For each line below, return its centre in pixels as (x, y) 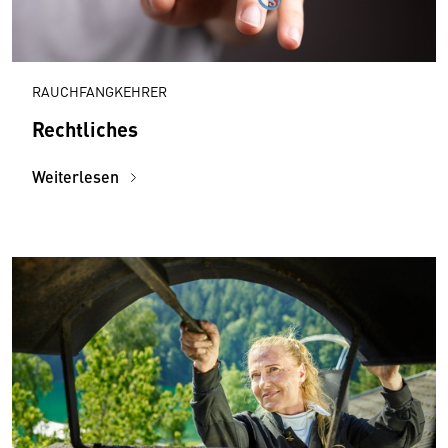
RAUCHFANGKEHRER (99, 91)
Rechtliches (85, 129)
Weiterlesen (77, 177)
